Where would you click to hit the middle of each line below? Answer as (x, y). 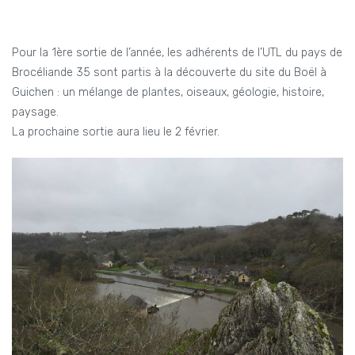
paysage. (35, 112)
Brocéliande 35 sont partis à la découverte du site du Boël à (169, 72)
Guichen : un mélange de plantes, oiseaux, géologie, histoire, (168, 92)
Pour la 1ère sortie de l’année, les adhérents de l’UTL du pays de (177, 52)
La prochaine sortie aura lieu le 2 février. (116, 132)
